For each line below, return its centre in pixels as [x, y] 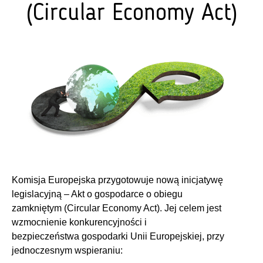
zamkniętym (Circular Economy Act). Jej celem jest [117, 208]
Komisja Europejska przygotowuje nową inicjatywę [117, 180]
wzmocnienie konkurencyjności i [79, 222]
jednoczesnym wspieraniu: [67, 250]
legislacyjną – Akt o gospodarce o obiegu [97, 194]
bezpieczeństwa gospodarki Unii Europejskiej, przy [118, 236]
